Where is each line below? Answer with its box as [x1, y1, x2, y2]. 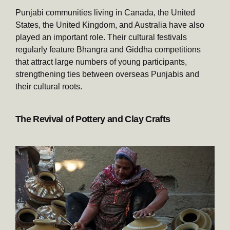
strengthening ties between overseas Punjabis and [15, 69, 199, 79]
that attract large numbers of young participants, [15, 57, 187, 66]
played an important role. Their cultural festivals [15, 32, 187, 42]
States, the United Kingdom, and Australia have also [15, 20, 204, 29]
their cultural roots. [15, 82, 82, 91]
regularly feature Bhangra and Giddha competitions [15, 45, 201, 54]
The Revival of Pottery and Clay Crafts [15, 113, 170, 124]
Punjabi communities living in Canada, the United [15, 8, 195, 17]
